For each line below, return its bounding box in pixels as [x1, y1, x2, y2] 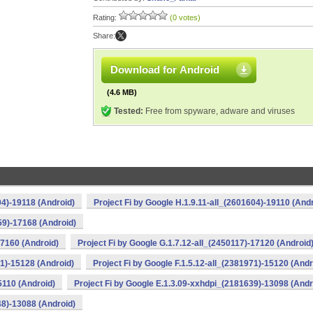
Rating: [93, 13, 119, 22]
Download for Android [110, 64, 219, 75]
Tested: [114, 106, 143, 116]
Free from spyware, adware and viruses [143, 106, 295, 116]
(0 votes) [170, 13, 201, 22]
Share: [93, 31, 115, 40]
